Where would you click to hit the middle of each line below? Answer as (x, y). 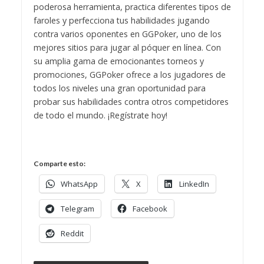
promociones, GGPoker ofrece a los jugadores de (129, 74)
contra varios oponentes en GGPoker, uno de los (127, 34)
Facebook (150, 209)
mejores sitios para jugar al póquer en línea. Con (127, 47)
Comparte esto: (59, 164)
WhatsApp (79, 184)
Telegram (77, 209)
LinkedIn (194, 184)
